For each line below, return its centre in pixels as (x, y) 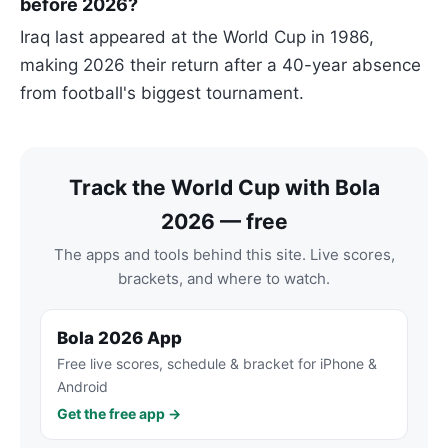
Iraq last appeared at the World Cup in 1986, (197, 36)
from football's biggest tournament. (162, 92)
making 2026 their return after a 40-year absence (220, 64)
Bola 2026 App (119, 337)
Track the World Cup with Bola (224, 187)
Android (82, 386)
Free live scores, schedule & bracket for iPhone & (217, 363)
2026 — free (224, 221)
